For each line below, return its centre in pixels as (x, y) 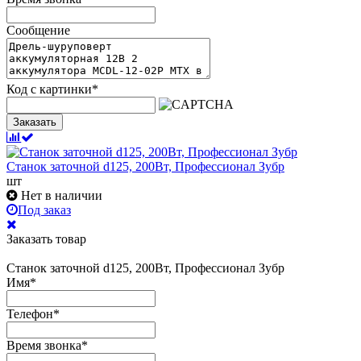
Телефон (30, 313)
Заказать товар (46, 239)
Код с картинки (49, 89)
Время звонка (44, 345)
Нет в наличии (62, 195)
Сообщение (38, 30)
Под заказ (44, 210)
